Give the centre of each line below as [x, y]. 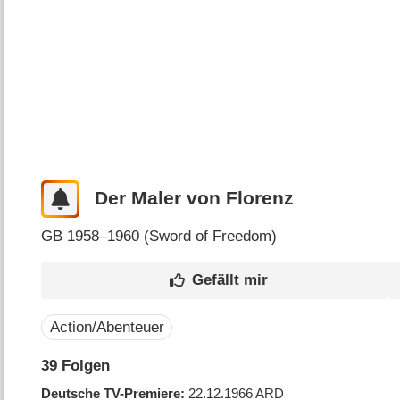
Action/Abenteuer [107, 328]
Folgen [84, 366]
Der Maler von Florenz [194, 199]
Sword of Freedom [211, 236]
